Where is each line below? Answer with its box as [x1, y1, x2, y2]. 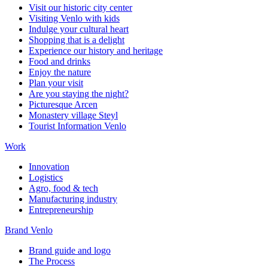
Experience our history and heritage [29, 45, 163, 56]
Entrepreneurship [29, 204, 93, 215]
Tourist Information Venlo [29, 120, 126, 131]
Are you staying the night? [29, 88, 129, 99]
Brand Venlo [5, 224, 53, 235]
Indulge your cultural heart [29, 23, 129, 34]
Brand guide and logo [29, 245, 111, 255]
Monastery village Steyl [29, 109, 118, 120]
